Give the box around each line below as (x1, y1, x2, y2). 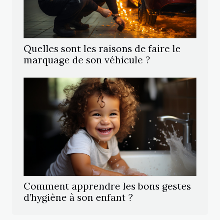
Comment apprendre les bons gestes (24, 180, 191, 192)
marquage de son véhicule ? (24, 54, 150, 66)
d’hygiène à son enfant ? (24, 192, 133, 204)
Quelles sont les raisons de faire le (24, 43, 181, 55)
